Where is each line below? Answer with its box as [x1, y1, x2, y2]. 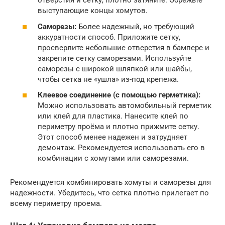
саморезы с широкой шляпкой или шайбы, [38, 64, 192, 73]
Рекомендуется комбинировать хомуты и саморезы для [10, 178, 211, 187]
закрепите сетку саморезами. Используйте [38, 53, 191, 63]
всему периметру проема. [10, 199, 102, 208]
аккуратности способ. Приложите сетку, [38, 32, 180, 42]
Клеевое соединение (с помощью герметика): [38, 90, 200, 100]
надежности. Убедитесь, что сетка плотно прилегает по [10, 188, 209, 198]
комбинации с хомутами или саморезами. [38, 154, 189, 163]
